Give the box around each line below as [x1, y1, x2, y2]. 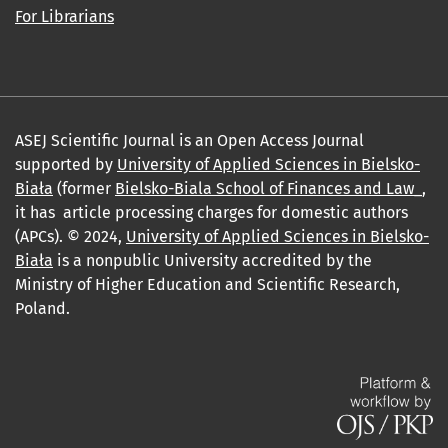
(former [53, 179, 115, 199]
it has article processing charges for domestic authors [15, 203, 408, 223]
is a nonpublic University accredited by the [53, 251, 372, 271]
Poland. [15, 299, 70, 319]
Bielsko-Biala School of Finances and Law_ [115, 179, 422, 199]
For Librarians [15, 7, 114, 27]
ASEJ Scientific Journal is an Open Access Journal [15, 131, 364, 151]
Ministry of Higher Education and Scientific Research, [15, 275, 400, 295]
